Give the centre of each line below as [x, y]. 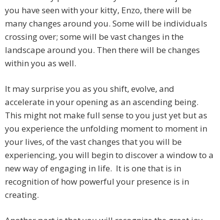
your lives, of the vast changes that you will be [93, 142]
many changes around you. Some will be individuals [106, 24]
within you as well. [41, 63]
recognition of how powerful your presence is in [97, 182]
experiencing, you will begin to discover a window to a [109, 155]
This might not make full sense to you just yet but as [106, 115]
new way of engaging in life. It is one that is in [93, 168]
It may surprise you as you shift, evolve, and [90, 89]
